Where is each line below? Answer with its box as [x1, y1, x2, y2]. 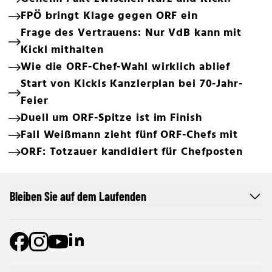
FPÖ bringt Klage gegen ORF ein [21, 7, 198, 25]
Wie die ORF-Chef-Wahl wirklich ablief [21, 58, 231, 76]
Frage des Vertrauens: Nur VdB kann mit [21, 24, 242, 42]
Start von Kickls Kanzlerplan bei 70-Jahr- [21, 75, 243, 93]
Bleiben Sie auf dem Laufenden [10, 189, 146, 203]
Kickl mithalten [21, 41, 104, 59]
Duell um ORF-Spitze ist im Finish [21, 109, 202, 127]
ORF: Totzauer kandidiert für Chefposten [21, 143, 243, 161]
